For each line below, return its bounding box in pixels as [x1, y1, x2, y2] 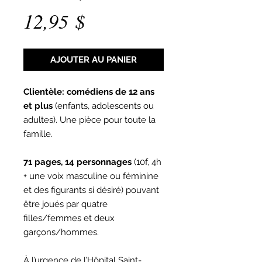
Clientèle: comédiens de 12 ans [23, 87, 154, 97]
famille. [23, 129, 55, 139]
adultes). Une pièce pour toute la [23, 115, 156, 125]
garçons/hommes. [23, 227, 99, 237]
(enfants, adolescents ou [53, 101, 154, 111]
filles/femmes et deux [23, 213, 115, 223]
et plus [23, 101, 53, 111]
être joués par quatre [23, 199, 108, 209]
